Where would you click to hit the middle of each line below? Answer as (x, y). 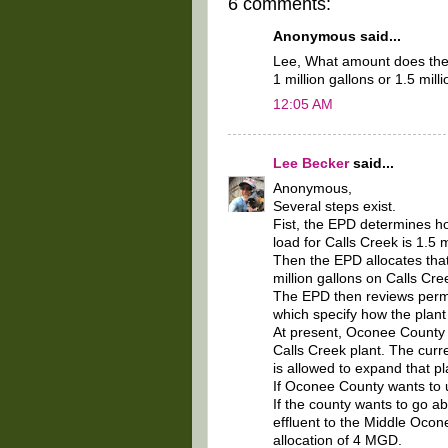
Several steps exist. (334, 207)
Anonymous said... (337, 37)
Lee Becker (311, 164)
